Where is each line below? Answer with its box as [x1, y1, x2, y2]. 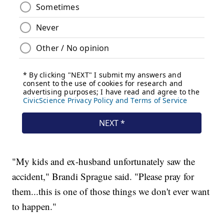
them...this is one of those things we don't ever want [12, 185, 210, 198]
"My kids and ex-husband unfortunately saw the [12, 155, 195, 168]
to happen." [12, 200, 57, 213]
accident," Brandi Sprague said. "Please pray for [12, 170, 194, 183]
